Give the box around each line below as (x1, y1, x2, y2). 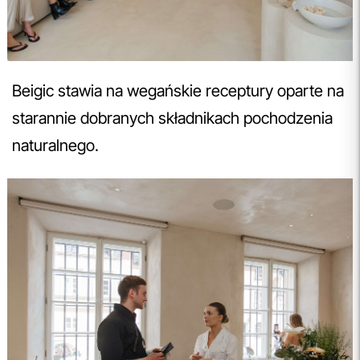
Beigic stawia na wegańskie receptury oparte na (12, 80, 344, 100)
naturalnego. (12, 135, 99, 155)
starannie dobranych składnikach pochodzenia (12, 108, 333, 128)
